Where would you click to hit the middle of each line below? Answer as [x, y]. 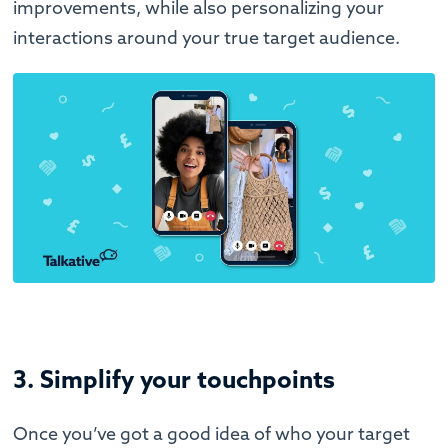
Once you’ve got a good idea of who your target [212, 434]
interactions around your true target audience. [209, 37]
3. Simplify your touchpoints [174, 379]
